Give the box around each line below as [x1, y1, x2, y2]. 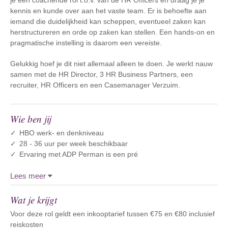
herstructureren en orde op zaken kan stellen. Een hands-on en [10, 28, 215, 36]
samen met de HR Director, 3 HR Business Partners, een [10, 70, 193, 78]
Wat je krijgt [10, 193, 57, 206]
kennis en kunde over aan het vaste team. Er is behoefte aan [10, 7, 207, 15]
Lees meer [10, 172, 48, 180]
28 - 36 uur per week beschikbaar [19, 139, 128, 148]
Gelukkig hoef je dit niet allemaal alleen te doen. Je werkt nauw [10, 60, 213, 68]
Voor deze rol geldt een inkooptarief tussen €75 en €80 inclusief [10, 210, 215, 218]
